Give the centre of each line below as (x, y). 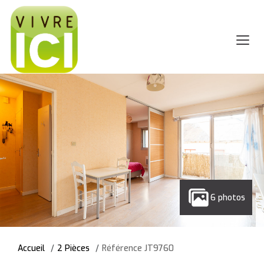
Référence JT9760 (138, 248)
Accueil (31, 248)
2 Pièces (73, 248)
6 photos (228, 197)
